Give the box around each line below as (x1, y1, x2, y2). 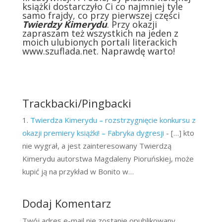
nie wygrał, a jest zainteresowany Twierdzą (22, 141, 171, 151)
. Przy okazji (107, 18, 157, 31)
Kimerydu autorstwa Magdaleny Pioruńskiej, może (22, 154, 194, 164)
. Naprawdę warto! (96, 45, 175, 57)
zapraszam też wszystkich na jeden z (22, 27, 178, 40)
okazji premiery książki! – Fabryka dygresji (22, 128, 164, 138)
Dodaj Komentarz (22, 196, 111, 211)
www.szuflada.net (22, 45, 97, 57)
